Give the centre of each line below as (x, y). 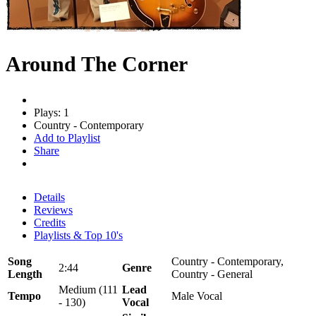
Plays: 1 (51, 112)
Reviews (53, 209)
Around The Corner (97, 63)
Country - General (212, 274)
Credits (50, 222)
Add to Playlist (67, 138)
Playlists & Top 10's (78, 235)
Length (25, 274)
